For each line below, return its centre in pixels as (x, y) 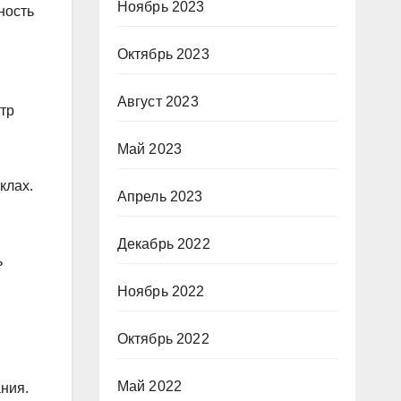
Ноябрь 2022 (161, 291)
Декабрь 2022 (163, 244)
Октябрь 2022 (163, 339)
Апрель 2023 (160, 196)
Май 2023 (149, 149)
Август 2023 (158, 102)
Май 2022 (149, 386)
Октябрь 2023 (163, 54)
